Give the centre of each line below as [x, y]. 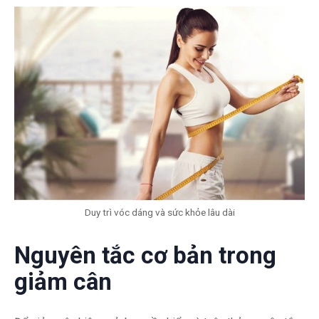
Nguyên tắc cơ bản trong [145, 256]
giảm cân [63, 282]
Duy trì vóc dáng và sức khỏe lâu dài [159, 213]
